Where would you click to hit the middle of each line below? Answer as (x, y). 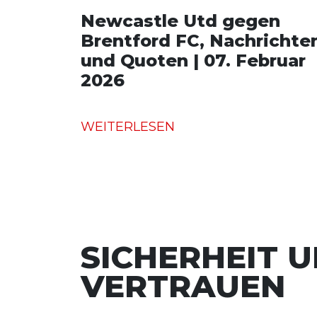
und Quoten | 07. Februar (193, 60)
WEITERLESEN (128, 126)
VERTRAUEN (183, 286)
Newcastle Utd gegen (180, 21)
